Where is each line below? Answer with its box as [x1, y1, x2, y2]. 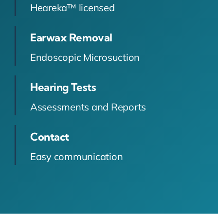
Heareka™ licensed [30, 1, 115, 14]
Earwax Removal [30, 31, 112, 45]
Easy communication [30, 150, 123, 163]
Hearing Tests [30, 80, 96, 94]
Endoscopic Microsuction [30, 51, 140, 64]
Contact [30, 130, 69, 144]
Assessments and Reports [30, 101, 146, 113]
